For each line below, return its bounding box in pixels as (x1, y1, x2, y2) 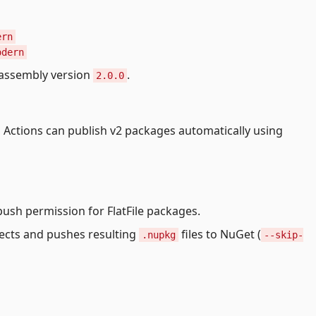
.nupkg (142, 229, 176, 241)
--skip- (264, 229, 303, 241)
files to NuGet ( (178, 226, 261, 242)
